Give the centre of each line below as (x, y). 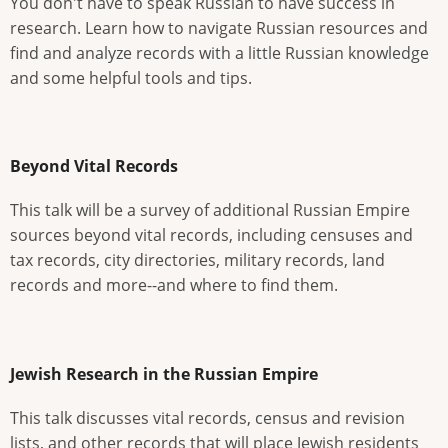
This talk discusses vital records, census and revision (207, 417)
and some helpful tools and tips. (131, 77)
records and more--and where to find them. (174, 285)
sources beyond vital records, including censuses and (211, 235)
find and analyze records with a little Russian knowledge (219, 52)
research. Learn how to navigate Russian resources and (219, 27)
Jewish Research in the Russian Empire (164, 373)
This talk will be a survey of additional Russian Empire (210, 210)
